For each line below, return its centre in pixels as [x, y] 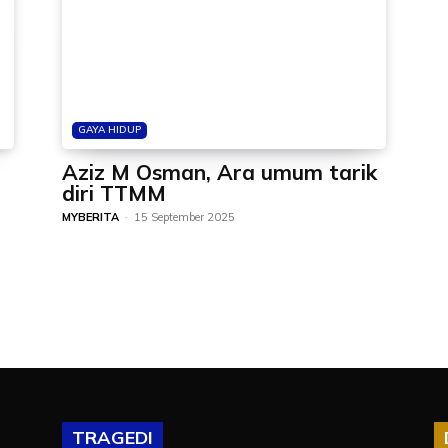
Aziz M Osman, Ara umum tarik [219, 172]
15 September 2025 [184, 217]
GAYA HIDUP [109, 129]
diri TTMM [114, 193]
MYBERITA [90, 217]
